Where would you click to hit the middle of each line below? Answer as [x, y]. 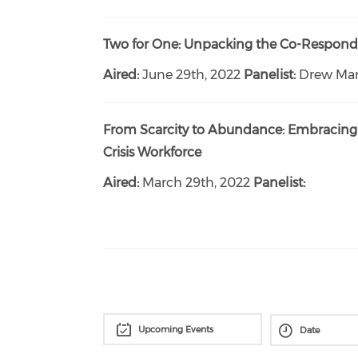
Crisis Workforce [153, 152]
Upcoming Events [175, 329]
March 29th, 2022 [195, 183]
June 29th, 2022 [190, 75]
